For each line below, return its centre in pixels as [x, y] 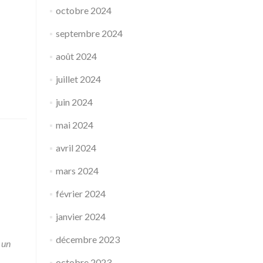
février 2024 [80, 193]
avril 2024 [76, 148]
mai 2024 [74, 125]
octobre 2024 [83, 10]
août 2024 [76, 56]
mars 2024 [77, 171]
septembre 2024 [89, 33]
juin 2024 [74, 102]
